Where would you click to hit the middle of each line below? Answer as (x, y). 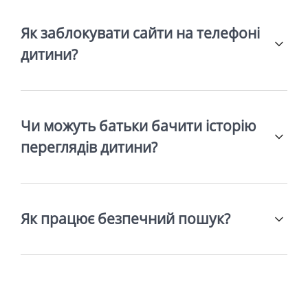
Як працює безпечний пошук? (125, 219)
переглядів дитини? (89, 147)
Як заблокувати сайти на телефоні (140, 33)
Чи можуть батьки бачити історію (138, 126)
